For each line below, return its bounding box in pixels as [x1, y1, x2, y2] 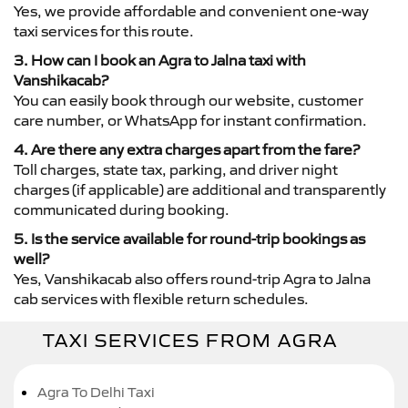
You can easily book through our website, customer [14, 91, 363, 109]
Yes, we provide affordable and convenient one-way [14, 2, 369, 20]
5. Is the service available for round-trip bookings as [14, 229, 365, 248]
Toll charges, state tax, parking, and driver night [14, 160, 338, 178]
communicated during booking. [14, 200, 229, 219]
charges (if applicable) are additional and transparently [14, 180, 386, 199]
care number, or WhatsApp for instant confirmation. [14, 111, 367, 129]
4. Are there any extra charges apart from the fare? [14, 140, 360, 158]
